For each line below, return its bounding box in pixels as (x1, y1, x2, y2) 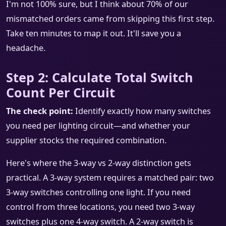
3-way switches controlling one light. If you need (6, 187, 191, 198)
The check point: (6, 105, 73, 117)
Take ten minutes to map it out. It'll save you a (6, 28, 181, 39)
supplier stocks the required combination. (6, 135, 166, 146)
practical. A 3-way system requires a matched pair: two (6, 172, 214, 184)
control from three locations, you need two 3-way (6, 201, 195, 213)
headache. (6, 42, 45, 54)
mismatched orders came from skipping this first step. (6, 13, 214, 25)
